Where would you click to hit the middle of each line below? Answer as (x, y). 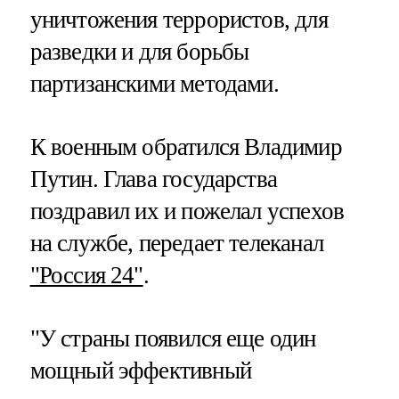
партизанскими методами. (154, 83)
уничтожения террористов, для (179, 19)
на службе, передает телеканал (176, 243)
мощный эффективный (140, 370)
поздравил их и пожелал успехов (187, 211)
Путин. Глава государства (154, 179)
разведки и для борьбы (139, 51)
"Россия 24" (86, 275)
